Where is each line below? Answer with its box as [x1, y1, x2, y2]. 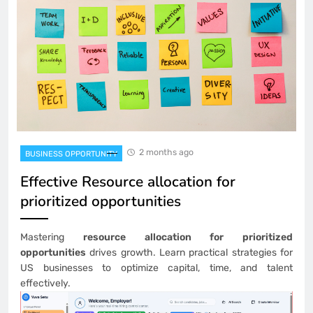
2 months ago [139, 147, 194, 158]
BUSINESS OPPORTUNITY [25, 150, 117, 159]
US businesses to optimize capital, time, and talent [20, 262, 293, 275]
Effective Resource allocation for [20, 172, 235, 192]
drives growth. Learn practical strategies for [86, 247, 293, 259]
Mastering [20, 231, 83, 244]
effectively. [20, 277, 71, 290]
